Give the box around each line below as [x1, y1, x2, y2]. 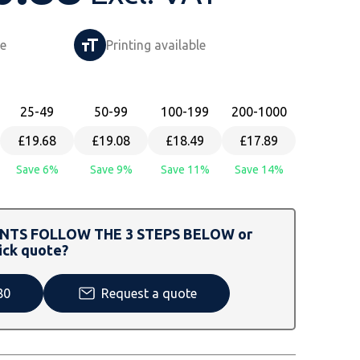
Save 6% [15, 163, 59, 177]
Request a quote [101, 286, 197, 301]
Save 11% [160, 163, 210, 177]
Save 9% [89, 163, 133, 177]
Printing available [106, 38, 206, 53]
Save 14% [234, 163, 284, 177]
